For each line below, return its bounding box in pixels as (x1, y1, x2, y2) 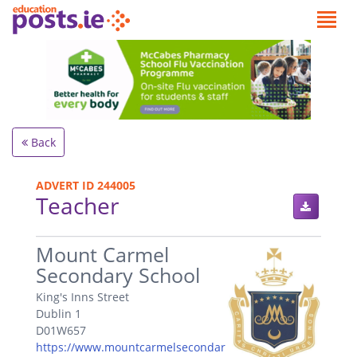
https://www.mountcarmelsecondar (36, 339, 226, 355)
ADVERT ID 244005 (36, 177, 135, 193)
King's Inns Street (36, 289, 129, 305)
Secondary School (36, 261, 200, 288)
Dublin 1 (36, 306, 81, 322)
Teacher (36, 190, 119, 221)
